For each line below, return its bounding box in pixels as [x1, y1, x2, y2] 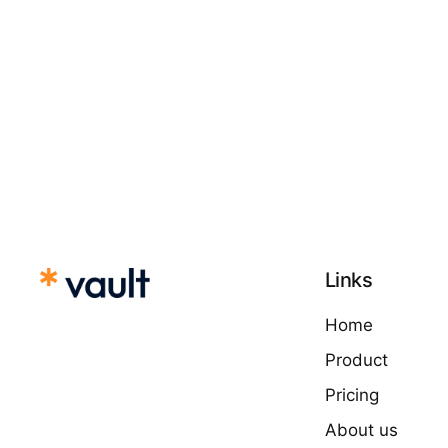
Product [325, 350, 388, 371]
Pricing [325, 385, 379, 406]
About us [325, 420, 398, 441]
